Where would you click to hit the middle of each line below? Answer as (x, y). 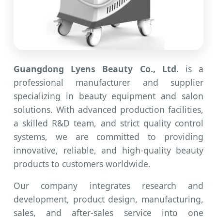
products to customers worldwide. (82, 163)
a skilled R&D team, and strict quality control (108, 123)
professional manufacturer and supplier (108, 82)
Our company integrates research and (108, 186)
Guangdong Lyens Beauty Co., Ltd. (96, 69)
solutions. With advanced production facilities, (108, 109)
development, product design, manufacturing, (108, 199)
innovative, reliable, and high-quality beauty (108, 150)
